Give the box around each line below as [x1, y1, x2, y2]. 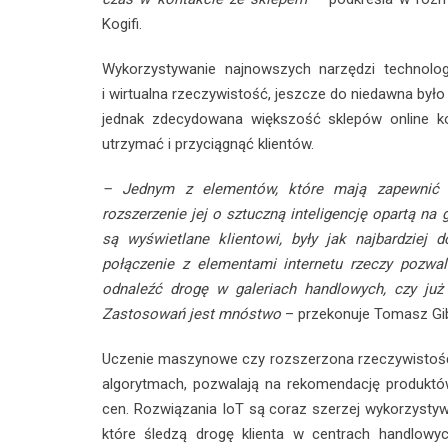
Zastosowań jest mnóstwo [102, 304, 281, 323]
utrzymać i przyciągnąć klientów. [102, 134, 314, 153]
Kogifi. [102, 14, 142, 33]
